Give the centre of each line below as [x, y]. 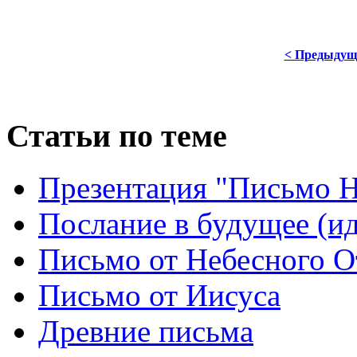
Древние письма [146, 331]
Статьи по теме [117, 136]
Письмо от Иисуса [159, 296]
